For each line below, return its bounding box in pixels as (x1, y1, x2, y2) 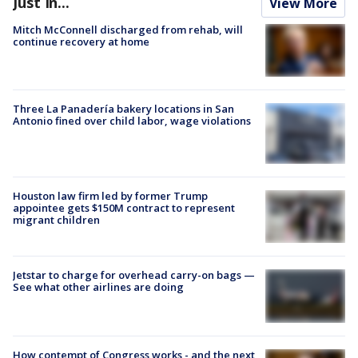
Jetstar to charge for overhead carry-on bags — (13, 268, 255, 283)
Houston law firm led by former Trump (13, 188, 208, 203)
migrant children (13, 212, 100, 227)
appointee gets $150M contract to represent (13, 200, 235, 215)
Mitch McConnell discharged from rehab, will (13, 22, 243, 37)
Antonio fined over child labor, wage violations (13, 113, 251, 129)
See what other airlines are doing (13, 280, 184, 295)
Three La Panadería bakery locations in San (13, 101, 234, 117)
